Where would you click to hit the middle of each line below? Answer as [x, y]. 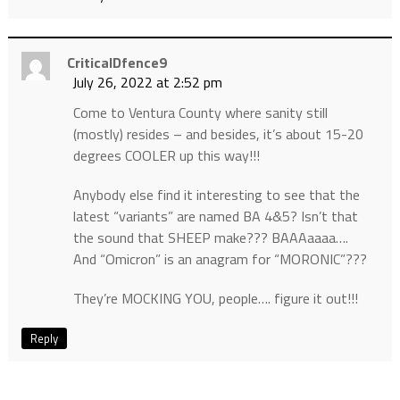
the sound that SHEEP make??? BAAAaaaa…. [210, 238]
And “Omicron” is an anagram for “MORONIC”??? [220, 259]
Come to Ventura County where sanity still [200, 113]
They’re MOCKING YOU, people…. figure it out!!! [215, 299]
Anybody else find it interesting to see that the [216, 195]
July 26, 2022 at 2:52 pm [147, 83]
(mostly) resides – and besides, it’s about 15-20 [218, 134]
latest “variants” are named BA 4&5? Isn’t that [215, 217]
